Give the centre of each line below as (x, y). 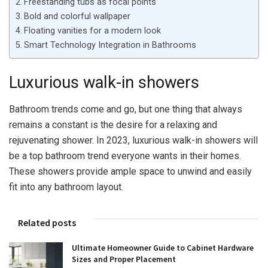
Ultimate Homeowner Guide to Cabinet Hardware (163, 248)
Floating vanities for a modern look (92, 31)
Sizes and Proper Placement (124, 259)
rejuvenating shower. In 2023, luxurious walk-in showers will (133, 141)
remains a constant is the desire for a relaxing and (113, 125)
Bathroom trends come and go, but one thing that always (126, 109)
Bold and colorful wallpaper (77, 16)
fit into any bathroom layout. (66, 187)
